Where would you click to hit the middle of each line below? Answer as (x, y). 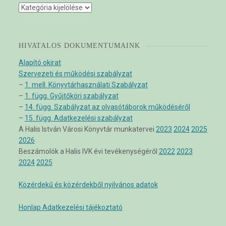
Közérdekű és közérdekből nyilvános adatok (88, 185)
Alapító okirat (40, 62)
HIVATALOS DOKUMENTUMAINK (79, 45)
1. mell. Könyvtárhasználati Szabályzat (86, 84)
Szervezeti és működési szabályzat (75, 73)
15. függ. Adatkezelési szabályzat (78, 118)
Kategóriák (35, 7)
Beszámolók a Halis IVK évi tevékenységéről (89, 151)
